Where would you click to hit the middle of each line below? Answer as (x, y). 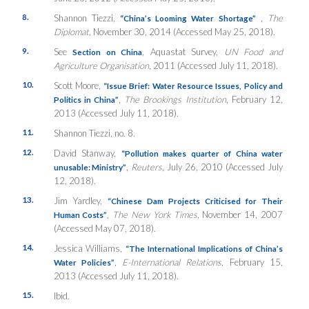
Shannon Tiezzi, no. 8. (94, 133)
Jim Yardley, (80, 200)
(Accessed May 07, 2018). (104, 228)
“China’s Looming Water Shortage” (188, 18)
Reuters (147, 167)
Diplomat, (73, 31)
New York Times (164, 214)
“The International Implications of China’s (205, 248)
